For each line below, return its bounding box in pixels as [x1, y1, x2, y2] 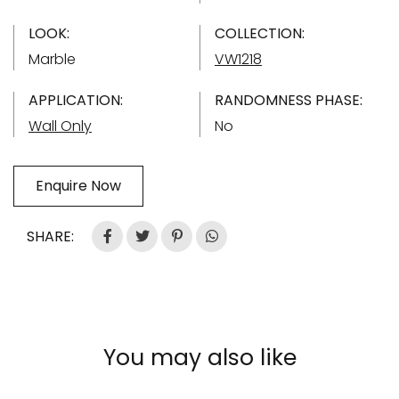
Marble [28, 48, 76, 69]
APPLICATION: [28, 89, 123, 110]
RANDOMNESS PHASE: [215, 89, 362, 110]
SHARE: [27, 225, 74, 247]
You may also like [102, 341, 297, 373]
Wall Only [28, 115, 92, 136]
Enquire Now [36, 175, 121, 196]
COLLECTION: [215, 22, 305, 44]
